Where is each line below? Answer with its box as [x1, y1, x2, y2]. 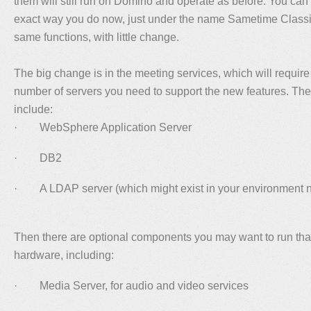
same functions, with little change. [14, 31, 179, 43]
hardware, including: [14, 249, 114, 261]
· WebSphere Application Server [14, 121, 192, 133]
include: [14, 103, 53, 115]
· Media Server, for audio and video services [14, 279, 249, 292]
